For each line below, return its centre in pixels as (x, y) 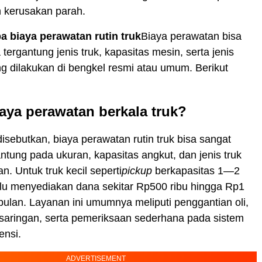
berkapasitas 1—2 (197, 171)
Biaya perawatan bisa (191, 36)
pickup (138, 171)
